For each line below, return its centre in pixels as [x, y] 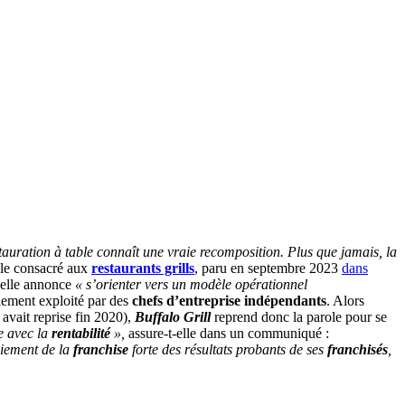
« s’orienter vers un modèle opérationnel [191, 284]
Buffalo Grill [173, 316]
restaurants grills [143, 268]
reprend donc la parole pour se [299, 316]
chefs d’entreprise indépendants [229, 300]
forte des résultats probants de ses [228, 349]
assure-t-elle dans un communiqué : [227, 333]
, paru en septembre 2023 [268, 268]
